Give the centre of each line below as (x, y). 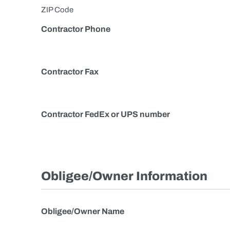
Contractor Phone (76, 29)
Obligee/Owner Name (83, 211)
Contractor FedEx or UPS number (106, 114)
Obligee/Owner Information (124, 176)
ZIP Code (57, 10)
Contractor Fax (70, 72)
